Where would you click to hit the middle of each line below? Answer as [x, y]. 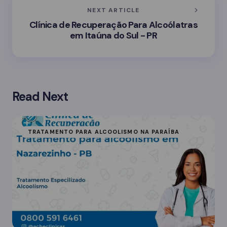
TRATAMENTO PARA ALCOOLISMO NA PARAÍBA [104, 132]
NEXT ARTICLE [113, 10]
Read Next [40, 97]
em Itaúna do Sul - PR [113, 35]
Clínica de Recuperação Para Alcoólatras [113, 25]
